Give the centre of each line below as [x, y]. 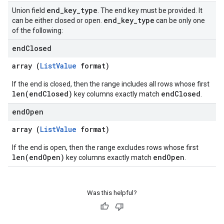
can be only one [180, 20]
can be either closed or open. [58, 20]
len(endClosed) [42, 94]
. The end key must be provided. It [150, 10]
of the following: [37, 30]
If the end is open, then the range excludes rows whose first [105, 147]
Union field [29, 10]
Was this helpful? [112, 193]
